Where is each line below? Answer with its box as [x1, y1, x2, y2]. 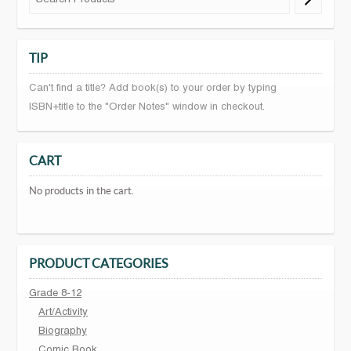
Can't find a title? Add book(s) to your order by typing [29, 84, 277, 94]
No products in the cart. [29, 185, 134, 197]
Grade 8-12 [29, 289, 81, 299]
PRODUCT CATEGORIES [29, 256, 168, 271]
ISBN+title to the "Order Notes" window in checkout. [29, 103, 265, 113]
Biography [38, 327, 87, 337]
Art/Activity [38, 308, 88, 318]
